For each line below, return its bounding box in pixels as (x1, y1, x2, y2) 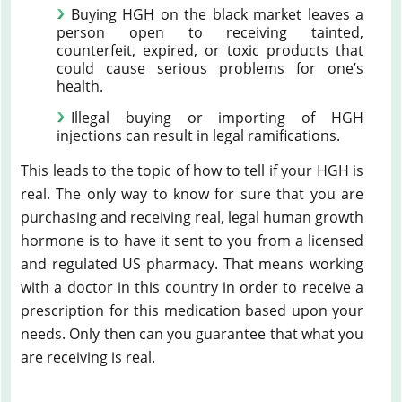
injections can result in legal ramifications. (57, 125, 340, 145)
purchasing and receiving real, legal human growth (21, 206, 363, 227)
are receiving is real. (21, 346, 155, 367)
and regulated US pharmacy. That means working (21, 253, 363, 274)
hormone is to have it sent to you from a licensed (21, 230, 363, 250)
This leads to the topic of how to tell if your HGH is (21, 160, 363, 180)
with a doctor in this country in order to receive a (21, 276, 363, 297)
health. (57, 75, 103, 96)
